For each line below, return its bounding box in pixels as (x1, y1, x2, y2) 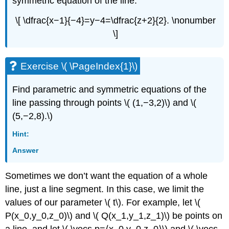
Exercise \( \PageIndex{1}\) (20, 61, 138, 72)
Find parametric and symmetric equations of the (12, 84, 207, 95)
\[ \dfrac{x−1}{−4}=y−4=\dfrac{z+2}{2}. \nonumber (15, 15, 216, 26)
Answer (12, 146, 39, 154)
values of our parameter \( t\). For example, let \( (5, 197, 201, 208)
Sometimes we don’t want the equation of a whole (5, 170, 208, 181)
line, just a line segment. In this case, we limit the (5, 184, 204, 194)
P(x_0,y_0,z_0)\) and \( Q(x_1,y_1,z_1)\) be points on (5, 210, 223, 221)
